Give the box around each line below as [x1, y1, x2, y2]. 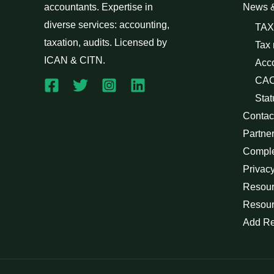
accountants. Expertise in [44, 2, 153, 13]
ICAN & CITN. [44, 55, 105, 66]
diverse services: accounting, [44, 20, 169, 31]
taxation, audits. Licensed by [44, 37, 167, 48]
